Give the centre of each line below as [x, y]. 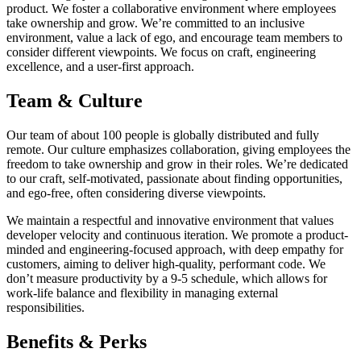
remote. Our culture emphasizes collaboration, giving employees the [178, 150]
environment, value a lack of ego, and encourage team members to [174, 38]
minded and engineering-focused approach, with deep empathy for [175, 250]
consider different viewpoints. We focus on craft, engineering [161, 52]
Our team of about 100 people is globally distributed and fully [163, 135]
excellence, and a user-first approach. [100, 67]
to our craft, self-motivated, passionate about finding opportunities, [174, 179]
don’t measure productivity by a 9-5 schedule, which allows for [167, 279]
